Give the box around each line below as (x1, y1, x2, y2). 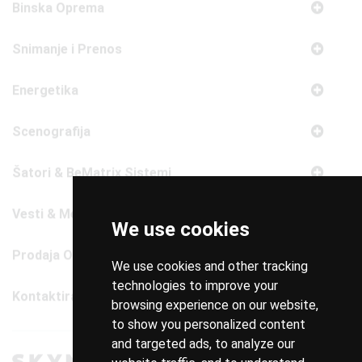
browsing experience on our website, (111, 297, 318, 313)
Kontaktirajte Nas (12, 218, 120, 234)
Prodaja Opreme (12, 177, 112, 193)
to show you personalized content (111, 317, 305, 332)
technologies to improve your (111, 278, 278, 293)
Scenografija (12, 53, 90, 69)
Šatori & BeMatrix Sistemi (12, 95, 171, 111)
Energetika (12, 12, 78, 28)
